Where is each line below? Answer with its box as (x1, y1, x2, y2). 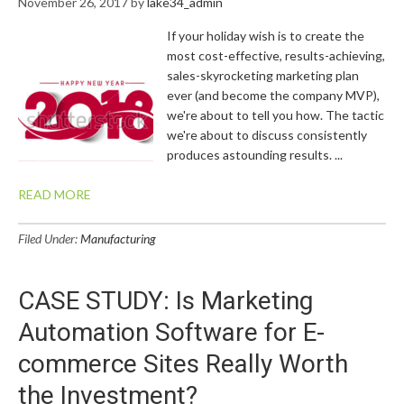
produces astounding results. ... (167, 147, 343, 162)
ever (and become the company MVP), (167, 87, 380, 103)
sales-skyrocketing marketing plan (167, 68, 359, 83)
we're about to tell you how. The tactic (167, 107, 384, 123)
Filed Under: (18, 231, 80, 246)
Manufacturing (80, 231, 156, 246)
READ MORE (18, 187, 91, 202)
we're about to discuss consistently (167, 127, 367, 142)
